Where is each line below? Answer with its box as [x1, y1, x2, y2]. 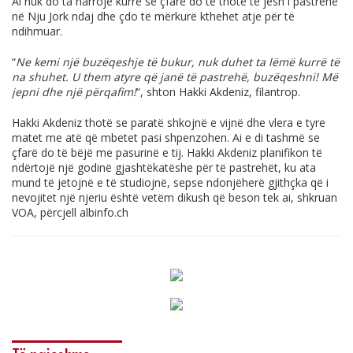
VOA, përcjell [12, 205, 80, 221]
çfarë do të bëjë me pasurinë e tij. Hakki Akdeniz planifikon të [12, 145, 322, 161]
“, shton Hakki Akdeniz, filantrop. [136, 84, 300, 100]
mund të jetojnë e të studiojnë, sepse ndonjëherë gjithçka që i [12, 175, 329, 191]
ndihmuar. [12, 24, 62, 39]
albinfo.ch [80, 205, 128, 221]
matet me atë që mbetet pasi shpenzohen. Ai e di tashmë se [12, 130, 320, 146]
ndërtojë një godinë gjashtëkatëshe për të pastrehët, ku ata [12, 160, 316, 176]
